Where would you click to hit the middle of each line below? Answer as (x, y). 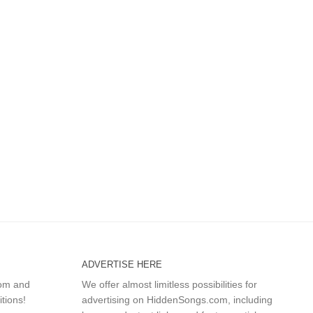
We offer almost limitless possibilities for (169, 285)
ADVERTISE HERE (122, 265)
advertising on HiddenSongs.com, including (177, 300)
